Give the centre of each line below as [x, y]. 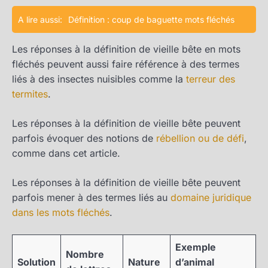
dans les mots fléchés [61, 213]
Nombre [85, 255]
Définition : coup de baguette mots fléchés [151, 20]
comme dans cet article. [66, 153]
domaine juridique [211, 198]
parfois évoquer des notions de [84, 138]
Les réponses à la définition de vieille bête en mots [126, 49]
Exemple [196, 247]
